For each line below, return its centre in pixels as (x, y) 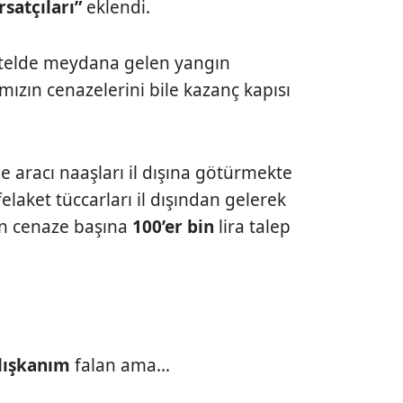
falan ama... (121, 365)
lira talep (253, 226)
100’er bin (174, 226)
